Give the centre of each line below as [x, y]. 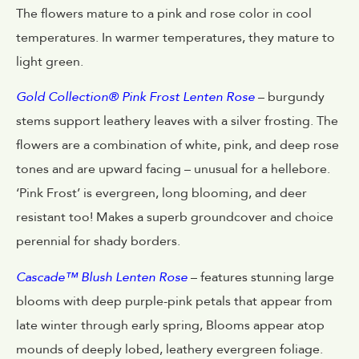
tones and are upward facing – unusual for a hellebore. [173, 169]
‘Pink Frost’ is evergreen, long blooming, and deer [161, 194]
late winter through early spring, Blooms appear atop [170, 325]
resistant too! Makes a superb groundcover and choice [175, 218]
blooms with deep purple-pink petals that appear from [174, 301]
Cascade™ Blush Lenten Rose [102, 277]
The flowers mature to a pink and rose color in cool [164, 13]
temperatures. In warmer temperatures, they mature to [175, 37]
